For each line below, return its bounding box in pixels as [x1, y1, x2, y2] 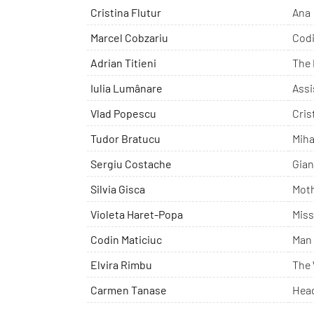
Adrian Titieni [90, 56, 156, 70]
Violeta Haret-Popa [90, 207, 183, 221]
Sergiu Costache [90, 157, 172, 171]
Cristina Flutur [90, 6, 161, 20]
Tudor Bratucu [90, 132, 161, 146]
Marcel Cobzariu [90, 31, 168, 45]
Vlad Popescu [90, 107, 156, 121]
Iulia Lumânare [90, 81, 163, 95]
